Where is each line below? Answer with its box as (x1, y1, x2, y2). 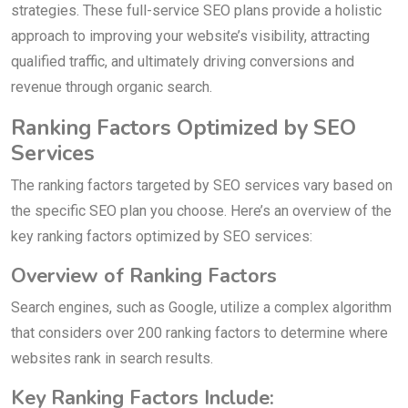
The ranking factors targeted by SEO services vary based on (11, 177, 393, 195)
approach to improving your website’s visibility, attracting (11, 27, 370, 46)
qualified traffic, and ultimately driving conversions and (11, 53, 354, 71)
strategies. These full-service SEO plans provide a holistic (11, 2, 382, 20)
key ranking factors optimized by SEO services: (11, 228, 312, 246)
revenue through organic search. (11, 78, 212, 97)
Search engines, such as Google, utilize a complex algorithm (11, 299, 392, 317)
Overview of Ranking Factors (11, 262, 277, 291)
